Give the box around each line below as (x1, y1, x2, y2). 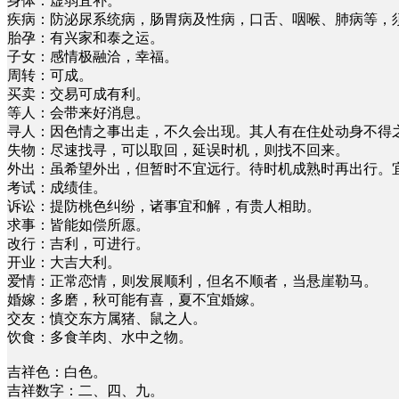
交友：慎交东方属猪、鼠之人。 (7, 310, 207, 326)
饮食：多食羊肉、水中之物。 (7, 329, 192, 345)
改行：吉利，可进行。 (7, 235, 150, 251)
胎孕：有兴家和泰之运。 (7, 29, 164, 45)
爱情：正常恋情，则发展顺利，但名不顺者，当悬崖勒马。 (7, 273, 381, 289)
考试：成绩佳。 (7, 179, 107, 195)
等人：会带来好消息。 (7, 104, 150, 120)
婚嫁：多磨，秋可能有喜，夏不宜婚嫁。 (7, 291, 264, 307)
